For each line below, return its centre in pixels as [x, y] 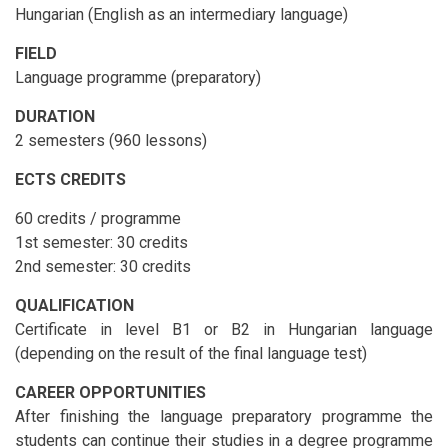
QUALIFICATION [74, 306]
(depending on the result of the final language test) [191, 354]
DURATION [55, 117]
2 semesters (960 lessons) [111, 141]
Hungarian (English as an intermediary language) [181, 15]
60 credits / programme [98, 219]
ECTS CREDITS [70, 180]
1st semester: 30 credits [101, 243]
